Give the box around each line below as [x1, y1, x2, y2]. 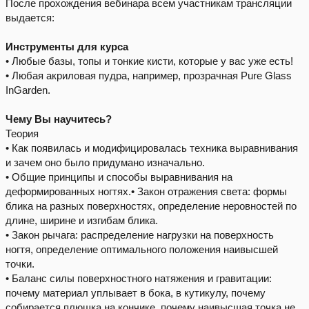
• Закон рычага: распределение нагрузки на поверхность [6, 229, 274, 241]
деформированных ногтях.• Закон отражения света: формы [6, 186, 287, 198]
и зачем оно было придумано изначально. [6, 157, 205, 169]
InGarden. [6, 84, 50, 97]
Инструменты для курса [6, 41, 128, 53]
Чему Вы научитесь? [6, 113, 112, 126]
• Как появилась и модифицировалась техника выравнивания [6, 142, 298, 154]
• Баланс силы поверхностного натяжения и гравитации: [6, 272, 272, 285]
